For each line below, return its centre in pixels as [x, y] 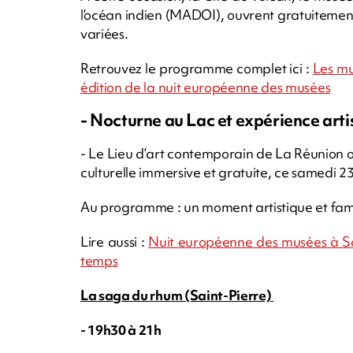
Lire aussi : [115, 241]
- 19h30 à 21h [121, 329]
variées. [104, 33]
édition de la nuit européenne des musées [206, 87]
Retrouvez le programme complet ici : [197, 68]
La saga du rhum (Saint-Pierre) [177, 295]
